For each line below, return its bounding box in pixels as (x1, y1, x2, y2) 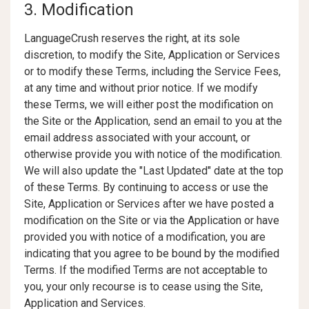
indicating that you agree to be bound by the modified (24, 247, 279, 260)
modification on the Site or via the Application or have (24, 214, 279, 227)
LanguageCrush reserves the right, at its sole (24, 32, 240, 45)
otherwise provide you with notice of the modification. (24, 148, 282, 161)
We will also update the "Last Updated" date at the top (24, 164, 283, 177)
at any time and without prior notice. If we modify (24, 81, 258, 94)
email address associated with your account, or (24, 131, 250, 144)
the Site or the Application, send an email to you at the (24, 114, 282, 128)
